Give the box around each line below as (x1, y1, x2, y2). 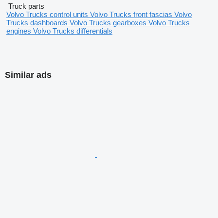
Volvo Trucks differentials (33, 27, 112, 36)
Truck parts (8, 2, 44, 11)
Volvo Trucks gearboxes (70, 18, 148, 27)
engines (6, 27, 33, 36)
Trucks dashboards (6, 18, 70, 27)
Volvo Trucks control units (6, 10, 90, 19)
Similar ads (5, 70, 52, 80)
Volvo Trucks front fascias (90, 10, 174, 19)
